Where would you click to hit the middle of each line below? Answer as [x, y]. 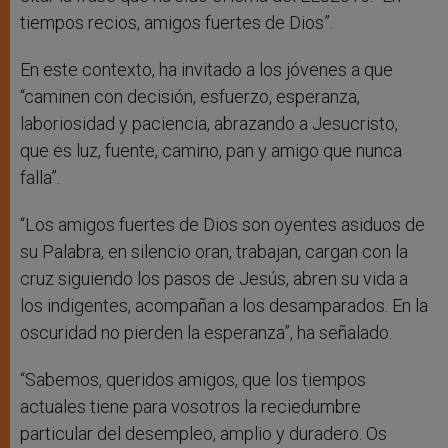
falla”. [40, 178]
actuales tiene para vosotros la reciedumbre [190, 407]
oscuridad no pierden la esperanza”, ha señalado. [206, 333]
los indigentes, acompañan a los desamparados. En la [224, 306]
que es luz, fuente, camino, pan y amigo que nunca [211, 151]
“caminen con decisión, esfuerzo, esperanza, [190, 97]
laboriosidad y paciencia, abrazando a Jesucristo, [209, 124]
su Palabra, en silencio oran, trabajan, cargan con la [214, 252]
